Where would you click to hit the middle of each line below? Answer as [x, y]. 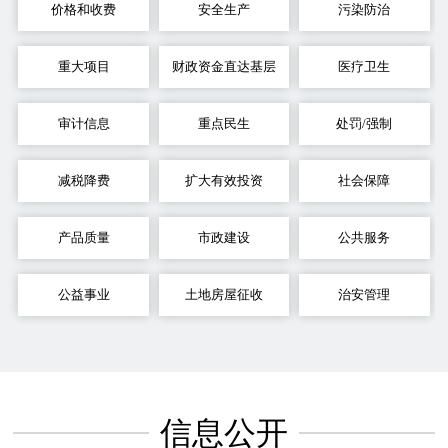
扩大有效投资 [223, 180]
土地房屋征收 [223, 294]
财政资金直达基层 [223, 66]
